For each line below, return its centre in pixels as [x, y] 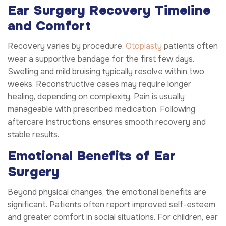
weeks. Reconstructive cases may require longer [99, 84]
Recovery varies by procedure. [67, 46]
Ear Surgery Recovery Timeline [109, 10]
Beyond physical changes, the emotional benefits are [107, 192]
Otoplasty [144, 46]
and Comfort [49, 26]
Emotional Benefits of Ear [92, 156]
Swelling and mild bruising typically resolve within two [106, 72]
